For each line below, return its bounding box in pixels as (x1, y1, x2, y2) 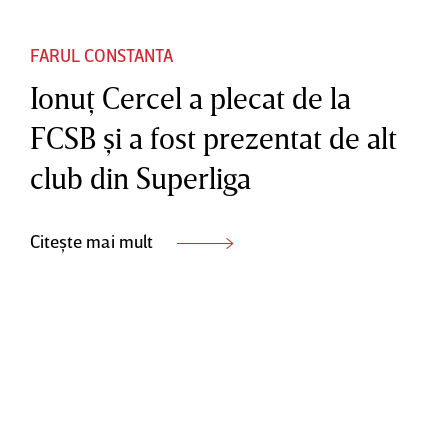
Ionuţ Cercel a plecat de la (30, 79, 351, 116)
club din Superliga (30, 159, 251, 196)
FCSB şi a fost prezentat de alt (30, 119, 397, 156)
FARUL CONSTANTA (30, 43, 173, 66)
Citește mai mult (30, 229, 157, 252)
